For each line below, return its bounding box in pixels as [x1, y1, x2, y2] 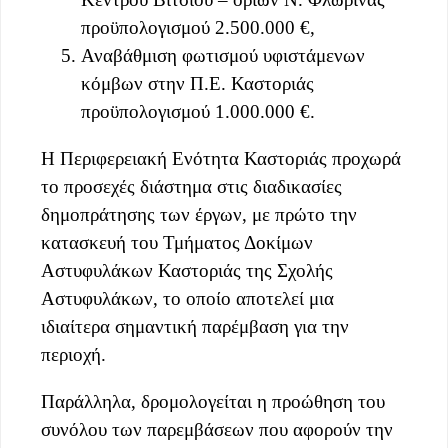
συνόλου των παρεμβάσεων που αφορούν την [41, 418, 393, 440]
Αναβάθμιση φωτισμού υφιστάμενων [81, 44, 365, 66]
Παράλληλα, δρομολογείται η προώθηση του [41, 390, 385, 412]
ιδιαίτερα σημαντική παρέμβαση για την [41, 315, 349, 337]
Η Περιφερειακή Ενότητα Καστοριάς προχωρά [41, 147, 401, 169]
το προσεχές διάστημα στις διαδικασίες [41, 175, 342, 197]
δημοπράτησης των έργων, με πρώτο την [41, 203, 357, 225]
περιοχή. [41, 343, 106, 365]
